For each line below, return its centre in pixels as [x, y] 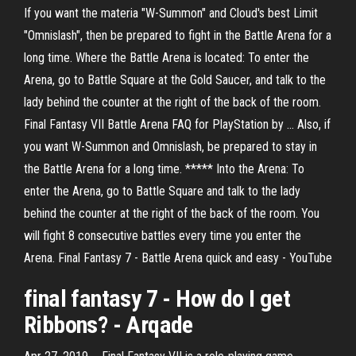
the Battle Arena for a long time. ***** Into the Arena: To [164, 169]
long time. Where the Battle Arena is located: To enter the [166, 58]
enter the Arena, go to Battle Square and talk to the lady [162, 191]
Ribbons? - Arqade [108, 325]
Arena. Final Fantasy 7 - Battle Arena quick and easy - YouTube [178, 258]
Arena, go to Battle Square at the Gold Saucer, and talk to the [175, 80]
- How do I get [224, 298]
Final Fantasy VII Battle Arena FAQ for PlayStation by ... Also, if [177, 124]
